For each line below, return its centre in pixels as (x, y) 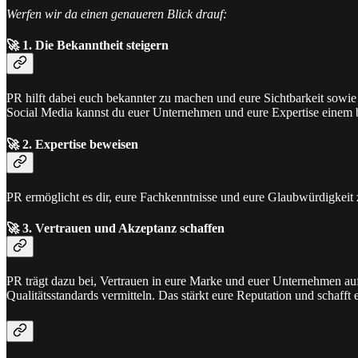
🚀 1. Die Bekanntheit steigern (88, 46)
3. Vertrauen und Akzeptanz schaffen (122, 229)
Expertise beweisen (87, 144)
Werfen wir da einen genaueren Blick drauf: (117, 14)
